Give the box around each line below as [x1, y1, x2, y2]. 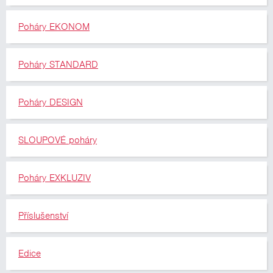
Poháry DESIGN [18, 96, 83, 108]
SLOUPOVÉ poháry [18, 134, 97, 146]
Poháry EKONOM [18, 21, 90, 33]
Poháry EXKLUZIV [18, 172, 91, 184]
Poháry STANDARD [18, 58, 98, 71]
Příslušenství [18, 210, 68, 222]
